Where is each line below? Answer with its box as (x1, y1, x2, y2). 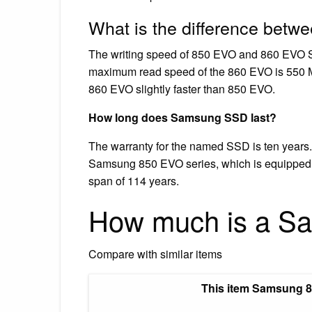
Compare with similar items (88, 245, 222, 262)
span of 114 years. (88, 172, 179, 189)
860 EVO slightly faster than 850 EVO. (88, 80, 275, 97)
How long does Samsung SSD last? (88, 109, 276, 125)
